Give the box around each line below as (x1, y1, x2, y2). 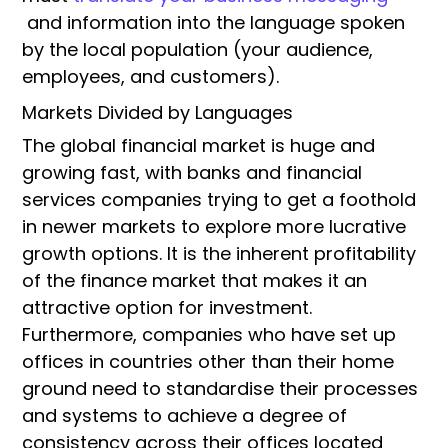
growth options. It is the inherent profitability (22, 240, 416, 266)
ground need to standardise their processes (22, 375, 418, 401)
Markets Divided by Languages (22, 99, 293, 125)
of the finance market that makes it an (22, 267, 367, 293)
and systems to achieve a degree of (22, 402, 347, 428)
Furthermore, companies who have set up (22, 321, 396, 347)
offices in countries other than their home (22, 348, 394, 374)
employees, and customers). (22, 63, 279, 89)
